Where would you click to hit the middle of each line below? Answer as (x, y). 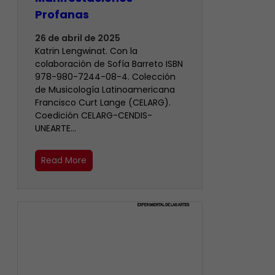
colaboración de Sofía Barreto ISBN (109, 64)
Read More (64, 161)
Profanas (62, 15)
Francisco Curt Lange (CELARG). (103, 103)
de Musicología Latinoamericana (105, 90)
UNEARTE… (56, 129)
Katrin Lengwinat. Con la (86, 51)
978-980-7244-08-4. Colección (105, 77)
